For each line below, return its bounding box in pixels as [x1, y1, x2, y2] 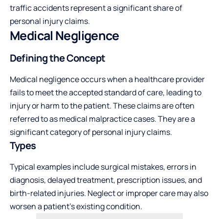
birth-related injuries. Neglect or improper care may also [10, 188, 208, 199]
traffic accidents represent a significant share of [10, 2, 182, 13]
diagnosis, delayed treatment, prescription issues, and [10, 175, 202, 186]
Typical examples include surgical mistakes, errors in [10, 161, 197, 173]
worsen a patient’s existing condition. [10, 201, 142, 212]
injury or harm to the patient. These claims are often [10, 100, 195, 111]
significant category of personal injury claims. [10, 127, 172, 138]
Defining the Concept [10, 51, 105, 65]
